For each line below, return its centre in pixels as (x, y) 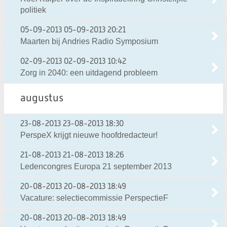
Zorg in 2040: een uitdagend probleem (89, 73)
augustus (42, 99)
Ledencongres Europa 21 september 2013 (96, 167)
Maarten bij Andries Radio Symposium (89, 42)
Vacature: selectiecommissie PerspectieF (94, 198)
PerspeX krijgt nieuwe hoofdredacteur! (89, 135)
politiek (33, 10)
